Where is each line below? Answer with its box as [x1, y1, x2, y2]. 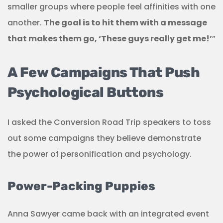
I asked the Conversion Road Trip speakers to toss [7, 116, 211, 128]
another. [7, 16, 44, 28]
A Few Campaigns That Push [7, 64, 200, 81]
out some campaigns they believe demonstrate [7, 132, 201, 144]
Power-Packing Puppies [7, 179, 155, 193]
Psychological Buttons [7, 84, 164, 101]
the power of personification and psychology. [7, 148, 192, 160]
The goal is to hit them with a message [44, 16, 207, 28]
